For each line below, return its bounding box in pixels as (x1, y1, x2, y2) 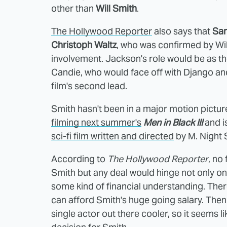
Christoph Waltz (51, 39, 117, 51)
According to (51, 153, 107, 165)
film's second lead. (51, 80, 127, 92)
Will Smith (96, 2, 137, 14)
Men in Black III (143, 116, 203, 128)
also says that (152, 25, 212, 37)
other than (51, 2, 96, 14)
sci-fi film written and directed (51, 130, 174, 142)
